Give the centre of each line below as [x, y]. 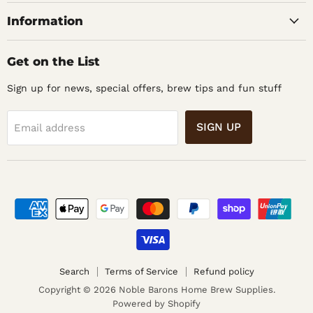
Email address [50, 128]
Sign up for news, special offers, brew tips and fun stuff [144, 88]
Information [45, 21]
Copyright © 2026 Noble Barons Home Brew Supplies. [156, 290]
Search [74, 272]
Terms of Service [141, 272]
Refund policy [224, 272]
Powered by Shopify [156, 304]
